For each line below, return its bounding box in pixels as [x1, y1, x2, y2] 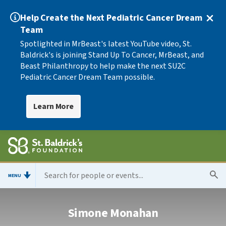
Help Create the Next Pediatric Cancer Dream [20, 12, 202, 24]
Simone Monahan [68, 204, 158, 222]
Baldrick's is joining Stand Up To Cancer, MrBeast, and [20, 49, 204, 61]
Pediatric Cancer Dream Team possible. [20, 72, 155, 83]
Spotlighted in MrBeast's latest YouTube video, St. [20, 38, 192, 49]
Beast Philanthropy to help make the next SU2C [20, 61, 186, 72]
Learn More [33, 101, 74, 112]
